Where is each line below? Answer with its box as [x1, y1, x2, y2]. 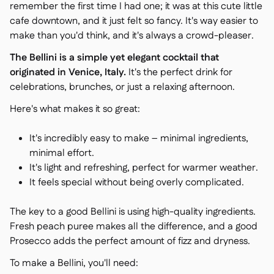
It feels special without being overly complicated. [29, 176, 244, 190]
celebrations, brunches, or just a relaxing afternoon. [10, 80, 235, 94]
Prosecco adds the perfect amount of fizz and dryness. [10, 234, 250, 248]
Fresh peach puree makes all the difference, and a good [10, 220, 257, 234]
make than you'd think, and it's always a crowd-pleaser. [10, 29, 254, 43]
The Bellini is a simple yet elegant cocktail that [10, 51, 219, 65]
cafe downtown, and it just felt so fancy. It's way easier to [10, 14, 258, 28]
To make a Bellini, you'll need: [10, 256, 138, 270]
